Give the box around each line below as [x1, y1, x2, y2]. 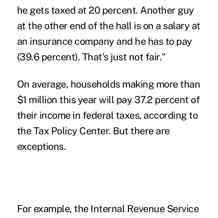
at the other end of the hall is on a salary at [17, 19, 200, 32]
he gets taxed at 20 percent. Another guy [17, 4, 194, 16]
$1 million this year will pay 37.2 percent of [17, 93, 200, 106]
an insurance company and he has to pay [17, 35, 192, 47]
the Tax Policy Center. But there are [17, 125, 170, 137]
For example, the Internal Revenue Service [17, 202, 199, 215]
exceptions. [17, 140, 66, 152]
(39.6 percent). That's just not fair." [17, 51, 166, 63]
